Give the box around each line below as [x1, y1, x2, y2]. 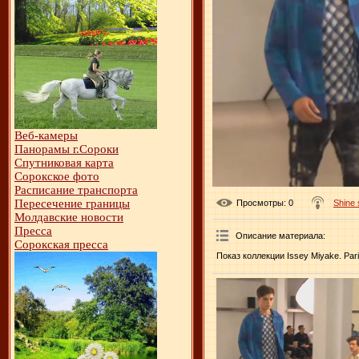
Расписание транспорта [14, 184, 138, 196]
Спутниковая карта [14, 156, 114, 169]
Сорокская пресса [14, 238, 108, 251]
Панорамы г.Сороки [14, 143, 119, 155]
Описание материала [236, 230, 323, 240]
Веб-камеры [14, 129, 78, 142]
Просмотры [236, 197, 284, 208]
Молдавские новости [14, 211, 123, 224]
